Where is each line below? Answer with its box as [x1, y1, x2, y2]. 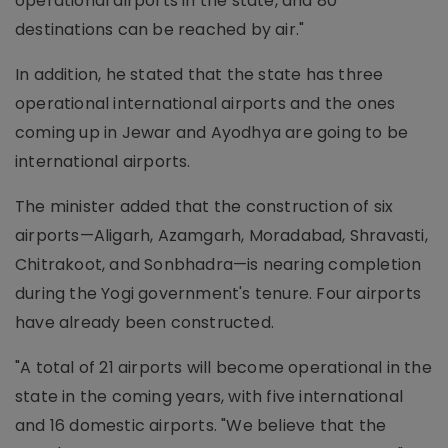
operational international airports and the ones [15, 92, 396, 115]
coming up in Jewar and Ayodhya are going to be [15, 121, 409, 144]
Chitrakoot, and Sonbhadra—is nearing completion [15, 253, 422, 276]
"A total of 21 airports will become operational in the [15, 356, 432, 379]
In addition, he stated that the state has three [15, 63, 384, 86]
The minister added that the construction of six [15, 195, 394, 218]
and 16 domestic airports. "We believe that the [15, 414, 387, 437]
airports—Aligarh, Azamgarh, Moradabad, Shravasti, [15, 224, 428, 247]
